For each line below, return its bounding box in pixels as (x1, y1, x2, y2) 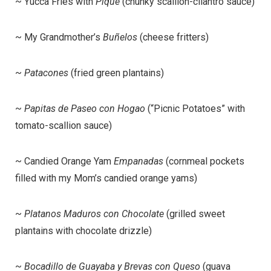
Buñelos (103, 31, 137, 43)
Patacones (24, 67, 68, 79)
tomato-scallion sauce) (15, 119, 112, 131)
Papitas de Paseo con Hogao (24, 102, 145, 114)
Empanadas (114, 155, 163, 167)
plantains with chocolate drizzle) (15, 224, 152, 237)
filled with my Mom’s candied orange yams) (15, 172, 197, 184)
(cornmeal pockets (163, 155, 244, 167)
